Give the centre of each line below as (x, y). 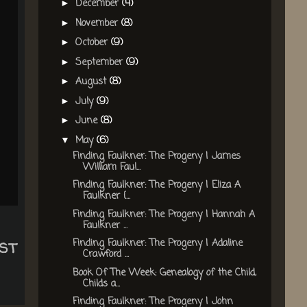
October (93, 43)
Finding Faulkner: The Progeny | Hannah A (163, 214)
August (92, 82)
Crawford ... (106, 255)
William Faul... (111, 167)
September (100, 62)
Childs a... (101, 284)
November (98, 23)
